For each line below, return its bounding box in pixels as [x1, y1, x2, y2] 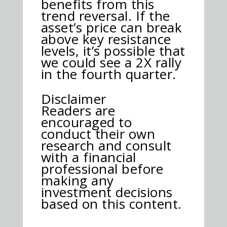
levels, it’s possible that [41, 41, 185, 60]
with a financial [41, 147, 136, 166]
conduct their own [41, 124, 156, 143]
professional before [41, 159, 164, 178]
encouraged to [41, 112, 132, 131]
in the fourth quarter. [41, 64, 176, 83]
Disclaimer [41, 89, 106, 108]
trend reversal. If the [41, 6, 170, 25]
